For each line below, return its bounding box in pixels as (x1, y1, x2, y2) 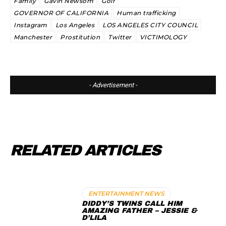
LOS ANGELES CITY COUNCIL (102, 21, 198, 29)
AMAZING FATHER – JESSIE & (82, 207, 197, 215)
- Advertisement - (89, 81, 137, 89)
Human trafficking (117, 9, 176, 17)
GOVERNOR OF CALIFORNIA (14, 9, 108, 17)
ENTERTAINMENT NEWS (88, 190, 165, 198)
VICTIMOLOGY (139, 33, 187, 41)
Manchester (14, 33, 52, 41)
